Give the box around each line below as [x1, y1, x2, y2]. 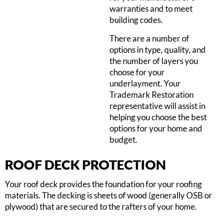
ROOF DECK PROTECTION [5, 156, 166, 173]
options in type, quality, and [109, 44, 206, 55]
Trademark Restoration [109, 89, 194, 100]
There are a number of [109, 33, 189, 44]
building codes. [109, 15, 163, 25]
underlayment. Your [109, 78, 181, 88]
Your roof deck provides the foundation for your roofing [5, 178, 202, 189]
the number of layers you [109, 55, 198, 66]
